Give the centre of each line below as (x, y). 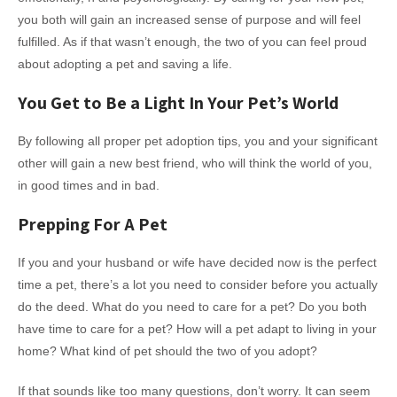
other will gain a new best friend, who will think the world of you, (195, 163)
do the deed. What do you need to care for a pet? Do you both (192, 307)
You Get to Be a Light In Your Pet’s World (178, 103)
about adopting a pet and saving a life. (125, 64)
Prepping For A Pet (93, 225)
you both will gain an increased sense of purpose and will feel (189, 20)
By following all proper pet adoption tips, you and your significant (198, 141)
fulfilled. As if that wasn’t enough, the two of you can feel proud (192, 42)
